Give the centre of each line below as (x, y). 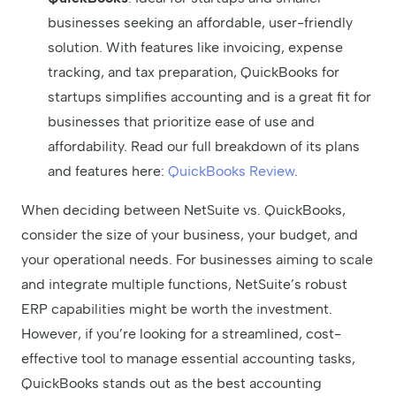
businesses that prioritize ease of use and (181, 122)
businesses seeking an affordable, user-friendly (200, 23)
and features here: (108, 171)
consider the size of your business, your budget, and (190, 235)
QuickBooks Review (231, 171)
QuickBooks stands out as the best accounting (171, 384)
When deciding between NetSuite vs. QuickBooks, (183, 210)
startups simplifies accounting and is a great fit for (209, 97)
